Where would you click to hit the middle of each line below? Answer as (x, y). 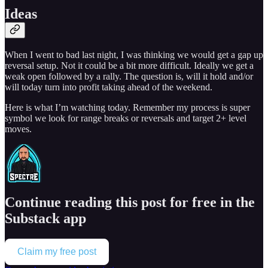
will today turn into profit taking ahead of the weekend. (109, 87)
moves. (18, 129)
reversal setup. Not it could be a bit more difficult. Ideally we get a (129, 66)
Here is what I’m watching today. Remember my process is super (127, 108)
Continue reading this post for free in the (130, 202)
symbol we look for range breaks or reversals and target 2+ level (126, 118)
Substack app (45, 219)
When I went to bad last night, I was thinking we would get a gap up (134, 55)
